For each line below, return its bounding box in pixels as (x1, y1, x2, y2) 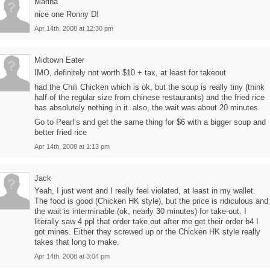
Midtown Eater (34, 55, 84, 64)
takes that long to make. (34, 237, 119, 246)
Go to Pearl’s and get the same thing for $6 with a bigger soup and (34, 118, 266, 127)
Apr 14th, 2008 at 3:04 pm (34, 253, 110, 260)
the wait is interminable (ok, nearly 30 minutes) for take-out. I (34, 207, 246, 216)
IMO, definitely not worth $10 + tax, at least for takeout (34, 68, 226, 77)
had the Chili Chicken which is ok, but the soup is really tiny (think (34, 83, 265, 92)
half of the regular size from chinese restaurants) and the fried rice (34, 93, 265, 102)
